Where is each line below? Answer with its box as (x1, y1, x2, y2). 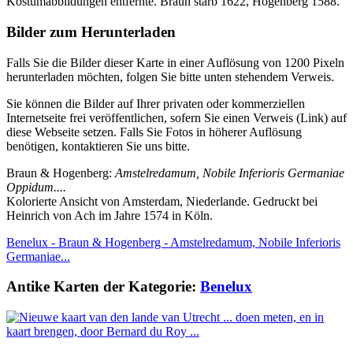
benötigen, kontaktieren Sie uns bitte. (6, 139, 190, 153)
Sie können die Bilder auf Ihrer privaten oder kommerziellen (6, 96, 305, 110)
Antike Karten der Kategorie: (6, 278, 200, 295)
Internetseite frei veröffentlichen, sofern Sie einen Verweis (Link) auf (6, 110, 347, 124)
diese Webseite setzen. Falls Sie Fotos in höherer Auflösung (6, 124, 302, 139)
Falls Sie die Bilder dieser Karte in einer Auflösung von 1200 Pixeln (6, 55, 344, 69)
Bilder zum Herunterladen (6, 23, 176, 40)
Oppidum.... (6, 180, 66, 194)
